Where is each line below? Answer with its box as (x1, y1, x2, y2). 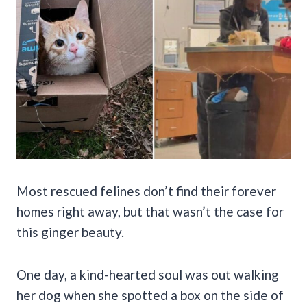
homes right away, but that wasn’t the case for (16, 203, 284, 219)
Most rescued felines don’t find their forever (16, 182, 276, 199)
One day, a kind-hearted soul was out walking (16, 266, 279, 282)
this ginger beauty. (16, 223, 124, 240)
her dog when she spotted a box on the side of (16, 286, 284, 303)
